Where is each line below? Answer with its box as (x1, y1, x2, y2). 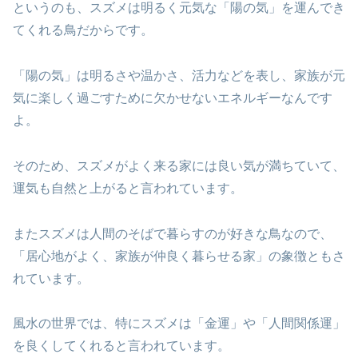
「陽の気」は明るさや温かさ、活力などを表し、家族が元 (13, 69, 345, 83)
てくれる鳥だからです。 (13, 23, 153, 38)
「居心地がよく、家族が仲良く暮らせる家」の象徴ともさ (13, 249, 345, 263)
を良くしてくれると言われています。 (13, 339, 230, 353)
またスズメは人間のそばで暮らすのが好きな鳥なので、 (13, 226, 332, 241)
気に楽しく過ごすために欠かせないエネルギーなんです (13, 91, 332, 105)
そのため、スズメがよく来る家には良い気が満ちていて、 (13, 158, 345, 173)
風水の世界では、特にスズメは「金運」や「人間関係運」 (13, 316, 345, 331)
